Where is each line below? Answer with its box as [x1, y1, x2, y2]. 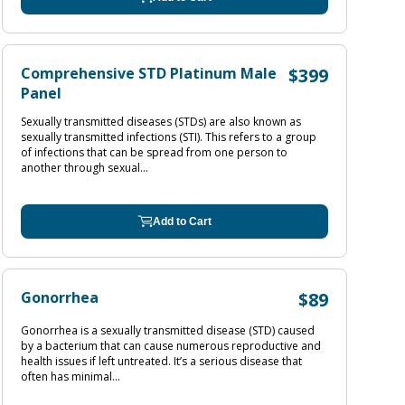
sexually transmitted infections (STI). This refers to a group [21, 129, 316, 145]
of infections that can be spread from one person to [21, 145, 287, 160]
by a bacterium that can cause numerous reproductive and [21, 338, 321, 353]
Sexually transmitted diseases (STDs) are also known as [21, 114, 301, 129]
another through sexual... [21, 160, 148, 175]
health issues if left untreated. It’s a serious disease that [21, 353, 302, 369]
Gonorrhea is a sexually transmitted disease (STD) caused [21, 323, 315, 338]
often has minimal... [21, 369, 120, 384]
